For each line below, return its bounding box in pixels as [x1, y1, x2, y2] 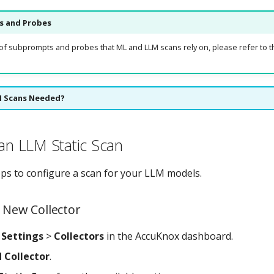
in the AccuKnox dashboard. [104, 229, 233, 243]
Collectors [54, 229, 104, 243]
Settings [1, 229, 43, 243]
